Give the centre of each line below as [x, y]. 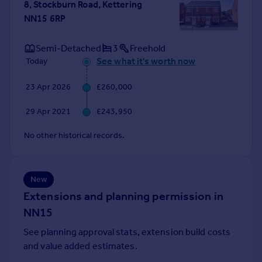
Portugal [31, 14]
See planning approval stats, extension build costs [127, 232]
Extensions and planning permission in [123, 196]
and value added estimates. [80, 246]
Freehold [148, 48]
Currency [33, 56]
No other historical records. [74, 135]
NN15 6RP [45, 18]
